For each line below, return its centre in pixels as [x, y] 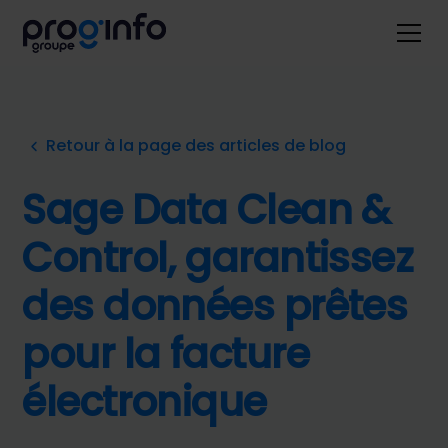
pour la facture [165, 354]
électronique [144, 402]
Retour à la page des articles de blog [196, 145]
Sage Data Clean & [206, 210]
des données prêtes [215, 306]
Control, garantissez [218, 258]
